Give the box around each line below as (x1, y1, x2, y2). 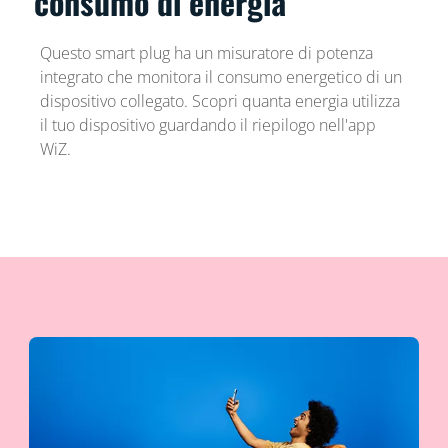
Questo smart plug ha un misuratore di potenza (39, 41, 373, 64)
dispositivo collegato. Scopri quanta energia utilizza (39, 89, 400, 112)
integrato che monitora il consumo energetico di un (39, 65, 402, 88)
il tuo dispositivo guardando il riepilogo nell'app (39, 113, 376, 136)
